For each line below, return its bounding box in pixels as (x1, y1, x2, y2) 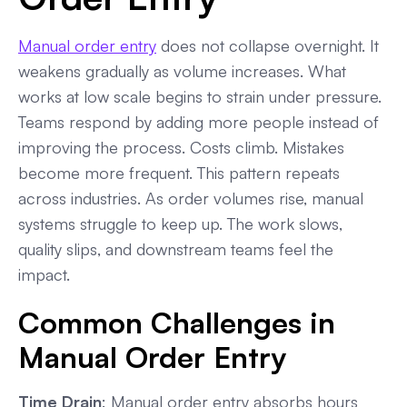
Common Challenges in (18, 303, 335, 341)
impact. (18, 263, 70, 284)
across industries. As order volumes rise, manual (18, 187, 363, 208)
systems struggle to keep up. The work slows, (18, 213, 342, 233)
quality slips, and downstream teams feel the (18, 238, 333, 259)
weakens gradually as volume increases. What (18, 60, 346, 81)
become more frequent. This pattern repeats (18, 162, 340, 183)
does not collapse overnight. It (156, 35, 379, 55)
